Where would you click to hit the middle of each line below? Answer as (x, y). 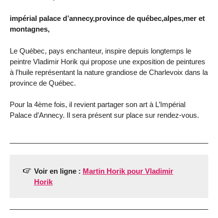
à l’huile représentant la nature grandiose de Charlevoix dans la (109, 72)
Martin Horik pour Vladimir (128, 171)
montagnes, (30, 29)
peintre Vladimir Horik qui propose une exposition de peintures (108, 61)
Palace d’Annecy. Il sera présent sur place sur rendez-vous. (104, 115)
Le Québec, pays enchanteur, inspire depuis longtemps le (100, 51)
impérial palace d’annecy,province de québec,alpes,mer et (107, 18)
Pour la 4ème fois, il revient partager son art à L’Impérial (98, 105)
